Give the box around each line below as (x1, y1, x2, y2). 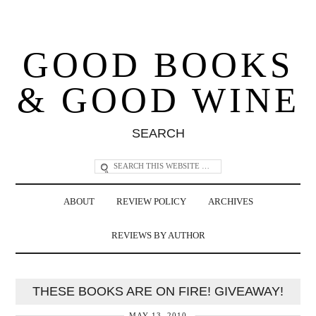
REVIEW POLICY (116, 196, 186, 207)
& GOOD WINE (16, 80, 300, 120)
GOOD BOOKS (23, 44, 293, 85)
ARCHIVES (207, 196, 253, 207)
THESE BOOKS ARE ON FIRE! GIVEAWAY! (32, 284, 284, 298)
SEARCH (131, 126, 185, 140)
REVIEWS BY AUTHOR (111, 230, 205, 241)
